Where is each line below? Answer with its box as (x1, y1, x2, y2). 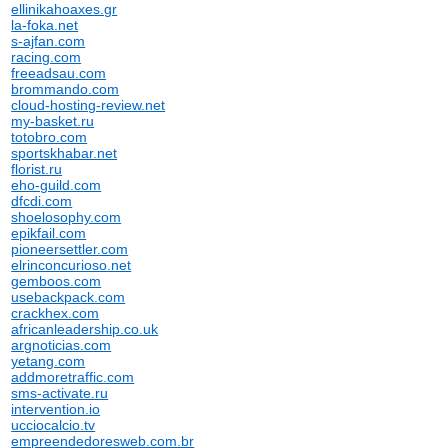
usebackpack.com (11, 289, 126, 305)
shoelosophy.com (11, 209, 122, 225)
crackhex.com (11, 305, 100, 321)
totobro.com (11, 129, 88, 145)
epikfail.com (11, 225, 87, 241)
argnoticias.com (11, 337, 112, 353)
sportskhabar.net (11, 145, 118, 161)
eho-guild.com (11, 177, 102, 193)
